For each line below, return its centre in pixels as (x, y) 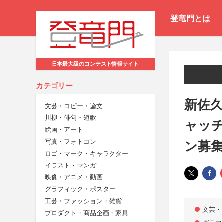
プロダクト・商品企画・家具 (86, 213)
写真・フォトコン (70, 142)
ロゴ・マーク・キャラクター (86, 154)
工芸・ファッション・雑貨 (83, 201)
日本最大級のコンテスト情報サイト (95, 64)
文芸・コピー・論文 (74, 106)
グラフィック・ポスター (80, 189)
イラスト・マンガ (70, 166)
